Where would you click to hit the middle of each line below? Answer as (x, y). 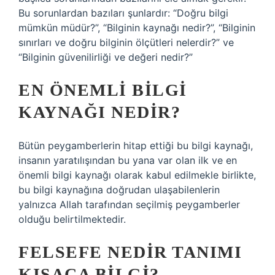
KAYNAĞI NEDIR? (99, 112)
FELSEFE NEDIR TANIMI (130, 252)
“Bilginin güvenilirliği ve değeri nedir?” (106, 57)
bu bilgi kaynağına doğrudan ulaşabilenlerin (119, 190)
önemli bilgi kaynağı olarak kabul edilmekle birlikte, (137, 175)
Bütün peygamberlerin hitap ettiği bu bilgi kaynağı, (136, 145)
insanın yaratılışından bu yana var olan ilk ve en (128, 160)
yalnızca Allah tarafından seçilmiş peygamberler (129, 204)
